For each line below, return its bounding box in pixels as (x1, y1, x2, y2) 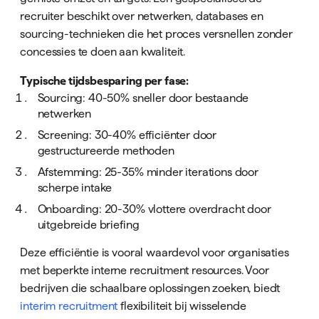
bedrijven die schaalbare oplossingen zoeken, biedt (20, 281, 281, 294)
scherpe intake (37, 180, 113, 194)
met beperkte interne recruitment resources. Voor (20, 263, 269, 276)
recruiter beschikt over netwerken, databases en (20, 9, 263, 22)
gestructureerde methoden (37, 143, 174, 157)
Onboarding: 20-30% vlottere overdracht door (37, 202, 271, 215)
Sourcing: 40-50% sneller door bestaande (37, 90, 249, 104)
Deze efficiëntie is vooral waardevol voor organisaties (20, 245, 289, 258)
